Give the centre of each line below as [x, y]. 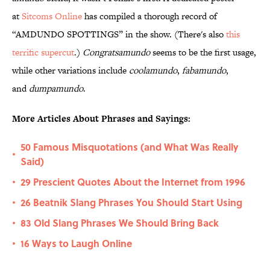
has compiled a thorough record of [149, 16]
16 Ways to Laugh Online [76, 243]
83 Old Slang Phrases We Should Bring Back [120, 223]
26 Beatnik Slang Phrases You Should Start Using [131, 202]
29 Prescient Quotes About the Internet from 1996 [133, 182]
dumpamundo [56, 89]
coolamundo [153, 71]
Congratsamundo [116, 52]
